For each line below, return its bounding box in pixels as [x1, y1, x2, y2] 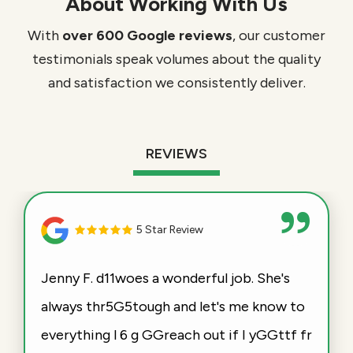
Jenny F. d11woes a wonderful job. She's [41, 269, 290, 288]
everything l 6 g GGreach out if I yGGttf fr [41, 326, 312, 344]
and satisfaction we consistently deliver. [47, 74, 306, 92]
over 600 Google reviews [62, 27, 232, 45]
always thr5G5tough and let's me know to [41, 298, 305, 316]
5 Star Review [134, 223, 203, 237]
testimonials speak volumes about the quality [32, 50, 321, 69]
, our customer [232, 27, 325, 45]
